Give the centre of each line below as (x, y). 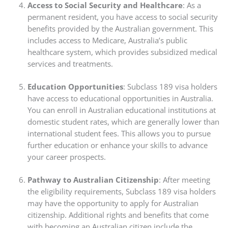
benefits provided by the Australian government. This (120, 28)
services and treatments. (70, 63)
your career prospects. (66, 156)
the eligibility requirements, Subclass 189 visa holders (121, 191)
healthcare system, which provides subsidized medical (122, 52)
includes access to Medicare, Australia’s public (107, 40)
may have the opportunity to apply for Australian (113, 203)
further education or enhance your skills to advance (117, 145)
